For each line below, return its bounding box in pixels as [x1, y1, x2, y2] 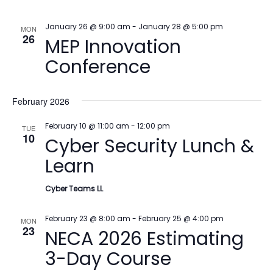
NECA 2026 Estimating [44, 226, 244, 252]
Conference [44, 54, 151, 80]
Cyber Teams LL [44, 183, 103, 194]
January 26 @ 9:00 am [44, 21, 130, 32]
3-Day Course [44, 246, 171, 272]
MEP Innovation [44, 34, 181, 60]
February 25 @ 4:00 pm [138, 213, 224, 224]
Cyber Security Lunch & [44, 133, 254, 159]
